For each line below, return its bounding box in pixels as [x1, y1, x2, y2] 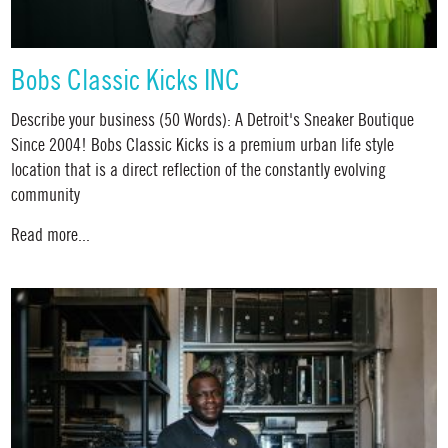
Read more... [11, 225, 91, 245]
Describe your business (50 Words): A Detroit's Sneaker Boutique [11, 110, 415, 130]
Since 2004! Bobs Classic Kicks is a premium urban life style [11, 135, 395, 155]
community [11, 185, 81, 205]
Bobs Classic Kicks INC [11, 66, 241, 98]
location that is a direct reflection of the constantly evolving [11, 160, 387, 180]
